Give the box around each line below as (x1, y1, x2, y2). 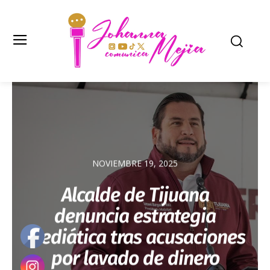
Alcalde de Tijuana (61, 183, 209, 207)
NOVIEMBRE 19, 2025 (92, 157, 178, 169)
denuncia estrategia (54, 204, 216, 228)
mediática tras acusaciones (25, 225, 245, 249)
